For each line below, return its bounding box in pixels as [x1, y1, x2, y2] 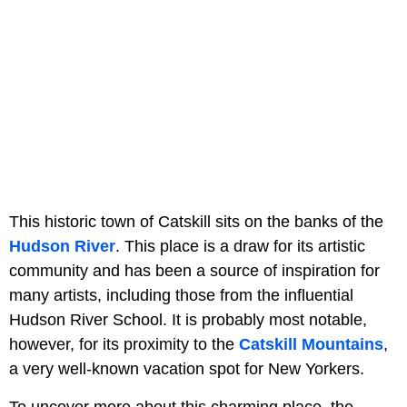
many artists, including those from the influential [9, 286, 353, 305]
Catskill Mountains [239, 335, 383, 354]
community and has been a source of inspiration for [9, 262, 380, 281]
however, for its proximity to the [9, 335, 239, 354]
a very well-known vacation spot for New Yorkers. [9, 360, 364, 379]
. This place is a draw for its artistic [115, 237, 365, 256]
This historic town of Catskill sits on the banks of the [9, 213, 383, 232]
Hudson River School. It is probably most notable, [9, 311, 367, 330]
